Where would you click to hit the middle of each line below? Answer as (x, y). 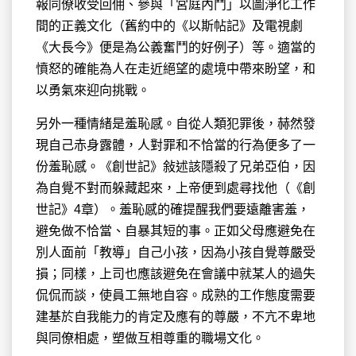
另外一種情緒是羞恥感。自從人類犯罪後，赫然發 (176, 123)
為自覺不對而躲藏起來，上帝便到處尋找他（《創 (176, 188)
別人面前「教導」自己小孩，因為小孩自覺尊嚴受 (176, 252)
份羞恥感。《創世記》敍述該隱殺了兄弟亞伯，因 (176, 166)
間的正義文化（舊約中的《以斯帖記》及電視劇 (169, 25)
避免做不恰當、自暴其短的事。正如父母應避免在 (176, 230)
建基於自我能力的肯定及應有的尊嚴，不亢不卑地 (176, 316)
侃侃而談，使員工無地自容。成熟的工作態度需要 (176, 295)
